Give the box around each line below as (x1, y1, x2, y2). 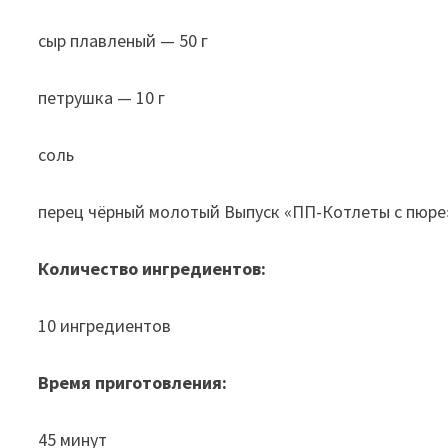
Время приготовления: (38, 370, 228, 394)
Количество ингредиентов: (38, 256, 267, 280)
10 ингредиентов (38, 313, 172, 337)
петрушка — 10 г (38, 85, 166, 109)
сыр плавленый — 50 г (38, 28, 209, 52)
